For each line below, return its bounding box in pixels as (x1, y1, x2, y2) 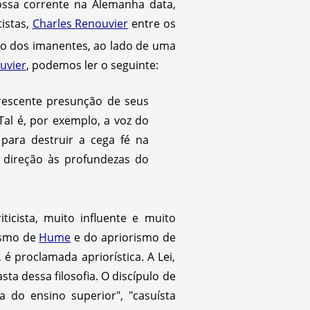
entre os (128, 15, 176, 31)
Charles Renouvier (32, 15, 129, 31)
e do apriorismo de (71, 229, 176, 245)
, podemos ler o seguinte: (26, 57, 158, 73)
